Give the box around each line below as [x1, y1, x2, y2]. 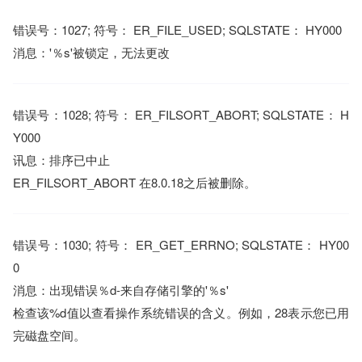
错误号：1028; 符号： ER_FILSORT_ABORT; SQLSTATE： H [13, 106, 349, 123]
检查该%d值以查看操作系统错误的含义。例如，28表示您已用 [13, 304, 349, 321]
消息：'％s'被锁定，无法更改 [13, 44, 170, 61]
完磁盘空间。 [13, 326, 86, 343]
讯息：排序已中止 [13, 151, 110, 168]
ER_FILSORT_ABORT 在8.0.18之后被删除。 [13, 174, 256, 191]
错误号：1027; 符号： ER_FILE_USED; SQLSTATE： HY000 [13, 21, 342, 38]
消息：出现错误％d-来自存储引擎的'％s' [13, 281, 229, 298]
